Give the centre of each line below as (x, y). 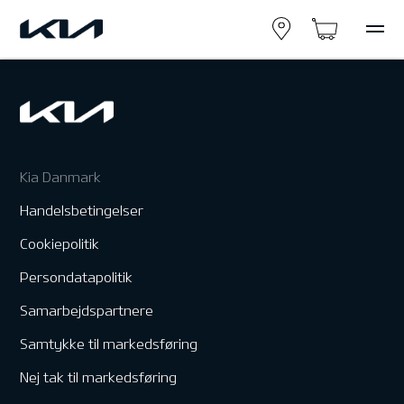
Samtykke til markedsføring (109, 344)
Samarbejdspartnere (87, 311)
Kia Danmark (61, 177)
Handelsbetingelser (82, 211)
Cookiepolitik (60, 244)
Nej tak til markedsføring (99, 377)
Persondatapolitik (77, 277)
